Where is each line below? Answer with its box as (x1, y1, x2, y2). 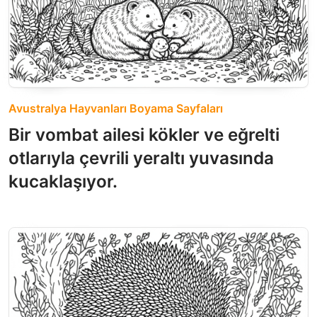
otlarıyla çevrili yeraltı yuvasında (8, 146, 274, 168)
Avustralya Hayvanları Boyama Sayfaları (8, 100, 223, 115)
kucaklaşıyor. (8, 170, 117, 192)
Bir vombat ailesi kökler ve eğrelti (8, 123, 279, 145)
